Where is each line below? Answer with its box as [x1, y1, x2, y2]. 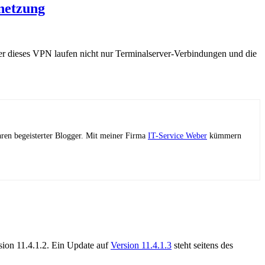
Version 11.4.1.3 [111, 240, 172, 250]
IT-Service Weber [148, 131, 207, 141]
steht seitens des [172, 240, 233, 250]
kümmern [207, 131, 241, 141]
